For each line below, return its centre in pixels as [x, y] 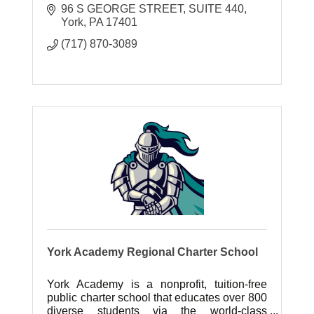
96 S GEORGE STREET [122, 8]
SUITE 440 [217, 8]
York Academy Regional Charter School [153, 252]
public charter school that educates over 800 [157, 297]
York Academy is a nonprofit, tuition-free [157, 284]
